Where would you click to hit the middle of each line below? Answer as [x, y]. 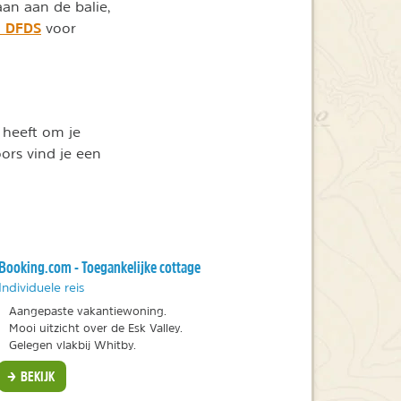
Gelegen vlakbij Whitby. [72, 346]
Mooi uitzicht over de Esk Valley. [95, 328]
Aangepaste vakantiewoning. [87, 311]
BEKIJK [37, 376]
